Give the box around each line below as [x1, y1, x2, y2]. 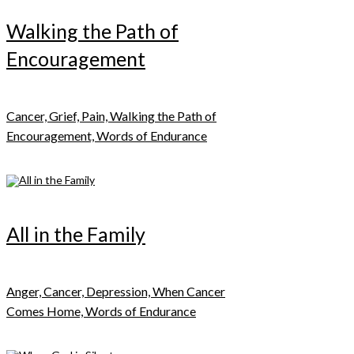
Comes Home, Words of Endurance [6, 303, 196, 318]
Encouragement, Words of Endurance [6, 127, 207, 143]
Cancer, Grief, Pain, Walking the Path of [6, 107, 217, 123]
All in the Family [6, 222, 145, 246]
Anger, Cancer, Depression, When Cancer [6, 283, 225, 299]
